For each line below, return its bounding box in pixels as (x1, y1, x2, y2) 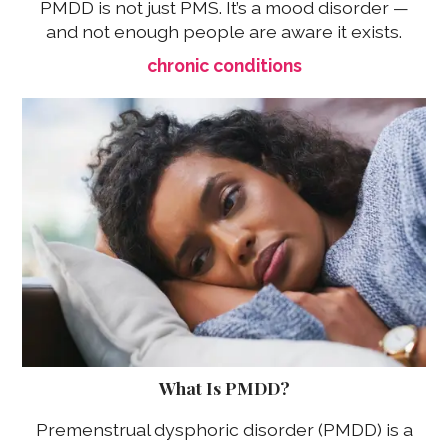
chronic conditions (146, 55, 302, 77)
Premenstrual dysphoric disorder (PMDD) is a (35, 419, 413, 441)
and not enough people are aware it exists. (46, 21, 402, 43)
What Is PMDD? (158, 375, 290, 399)
